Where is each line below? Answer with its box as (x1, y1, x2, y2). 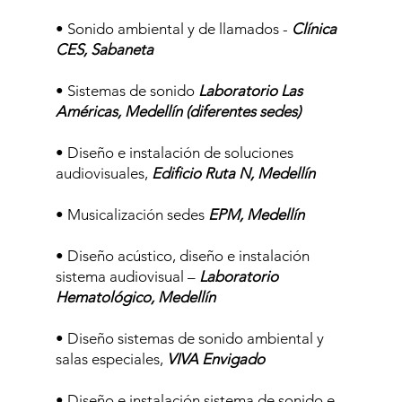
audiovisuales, (56, 164, 153, 182)
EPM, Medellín (208, 205, 305, 223)
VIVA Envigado (167, 350, 266, 368)
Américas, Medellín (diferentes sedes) (56, 102, 301, 120)
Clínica (288, 20, 337, 38)
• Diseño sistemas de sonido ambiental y (56, 329, 325, 347)
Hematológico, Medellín (56, 288, 216, 306)
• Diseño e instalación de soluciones (56, 144, 294, 162)
